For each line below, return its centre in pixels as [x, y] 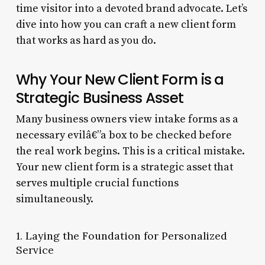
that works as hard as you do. [86, 40]
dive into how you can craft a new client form [126, 24]
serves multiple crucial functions [97, 183]
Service [35, 250]
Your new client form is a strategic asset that [124, 167]
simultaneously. [54, 199]
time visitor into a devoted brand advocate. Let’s [131, 8]
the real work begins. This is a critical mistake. [130, 151]
